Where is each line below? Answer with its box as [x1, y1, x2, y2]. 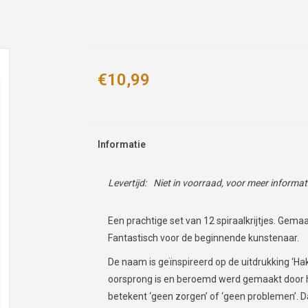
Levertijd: [107, 177, 146, 188]
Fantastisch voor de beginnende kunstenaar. [107, 232, 299, 243]
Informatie [97, 139, 146, 150]
